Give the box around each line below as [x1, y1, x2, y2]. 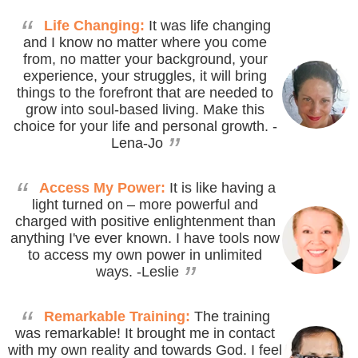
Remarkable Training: [44, 308, 190, 324]
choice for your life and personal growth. [13, 117, 272, 134]
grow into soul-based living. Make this [26, 101, 265, 117]
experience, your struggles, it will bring [23, 67, 267, 84]
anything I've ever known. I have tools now [10, 229, 280, 246]
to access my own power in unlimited [28, 246, 262, 263]
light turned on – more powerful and [32, 196, 258, 213]
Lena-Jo [111, 134, 163, 151]
